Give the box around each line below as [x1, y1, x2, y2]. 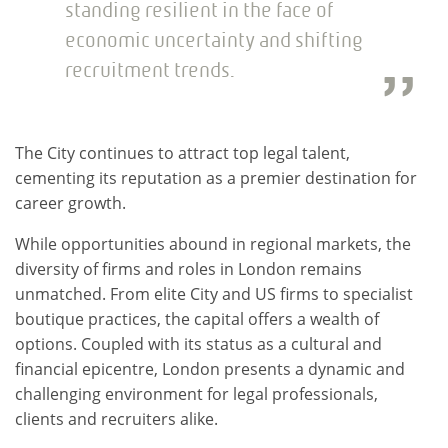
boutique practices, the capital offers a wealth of [15, 307, 379, 330]
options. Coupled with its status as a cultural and [15, 332, 382, 355]
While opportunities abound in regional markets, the [15, 232, 411, 255]
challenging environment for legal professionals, [15, 382, 378, 405]
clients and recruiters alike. [15, 407, 218, 430]
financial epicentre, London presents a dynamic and [15, 357, 405, 380]
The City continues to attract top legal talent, [15, 141, 350, 164]
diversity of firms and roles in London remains [15, 257, 362, 280]
